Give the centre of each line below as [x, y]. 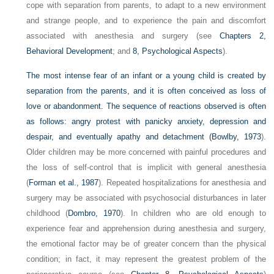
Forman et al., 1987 [64, 183]
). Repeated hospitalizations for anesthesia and [182, 183]
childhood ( [47, 213]
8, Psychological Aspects [178, 51]
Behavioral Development [70, 51]
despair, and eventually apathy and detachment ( [119, 137]
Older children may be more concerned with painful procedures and [146, 152]
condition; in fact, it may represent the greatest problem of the [146, 259]
